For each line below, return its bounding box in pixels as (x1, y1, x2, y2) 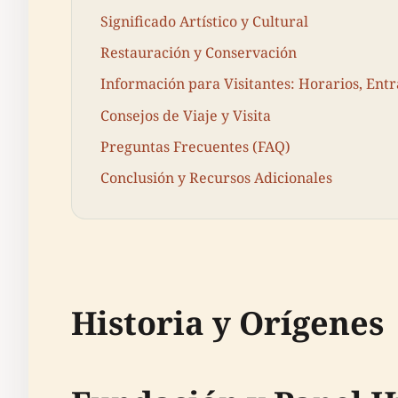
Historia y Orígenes (71, 300, 384, 345)
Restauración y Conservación (100, 43, 297, 63)
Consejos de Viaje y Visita (100, 105, 271, 125)
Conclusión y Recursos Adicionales (100, 167, 332, 187)
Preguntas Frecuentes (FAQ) (100, 136, 291, 156)
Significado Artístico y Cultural (100, 11, 308, 31)
